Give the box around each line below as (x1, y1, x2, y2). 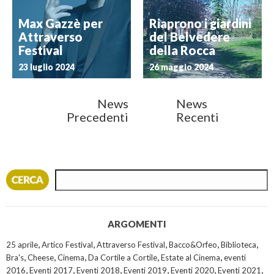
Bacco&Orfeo (169, 240, 217, 250)
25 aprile (6, 240, 38, 250)
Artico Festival (42, 240, 93, 250)
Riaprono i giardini (149, 16, 251, 31)
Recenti (176, 109, 219, 124)
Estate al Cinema (161, 253, 220, 262)
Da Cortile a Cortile (88, 253, 157, 262)
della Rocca (149, 43, 215, 57)
